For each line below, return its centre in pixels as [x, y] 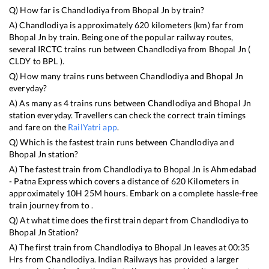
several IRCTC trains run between [74, 49]
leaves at [210, 247]
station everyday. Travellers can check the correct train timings [128, 115]
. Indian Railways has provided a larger [166, 259]
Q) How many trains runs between [75, 76]
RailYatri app [92, 127]
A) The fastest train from [56, 169]
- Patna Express [38, 181]
